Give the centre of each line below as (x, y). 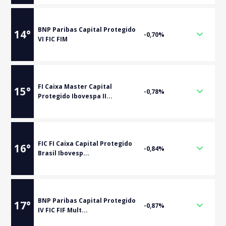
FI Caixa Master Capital (75, 87)
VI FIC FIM (53, 39)
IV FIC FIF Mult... (63, 210)
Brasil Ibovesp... (64, 153)
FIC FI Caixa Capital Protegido (85, 144)
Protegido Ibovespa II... (75, 96)
